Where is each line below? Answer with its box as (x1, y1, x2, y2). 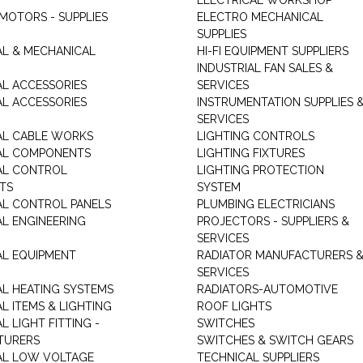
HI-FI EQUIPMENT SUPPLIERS (196, 45, 348, 58)
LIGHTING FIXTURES (196, 147, 305, 160)
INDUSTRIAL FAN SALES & (196, 62, 333, 75)
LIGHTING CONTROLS (196, 130, 314, 143)
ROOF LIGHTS (196, 300, 271, 313)
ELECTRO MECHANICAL (196, 11, 323, 23)
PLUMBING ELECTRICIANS (196, 198, 335, 211)
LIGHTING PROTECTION (196, 164, 324, 177)
